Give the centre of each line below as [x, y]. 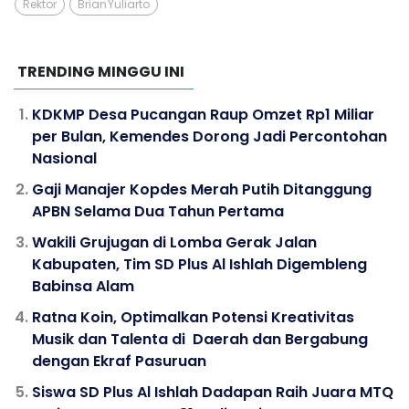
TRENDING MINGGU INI [101, 71]
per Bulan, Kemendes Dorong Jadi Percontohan [210, 136]
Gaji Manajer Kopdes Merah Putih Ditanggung [202, 189]
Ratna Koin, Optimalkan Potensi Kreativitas [193, 317]
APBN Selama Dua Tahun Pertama [158, 211]
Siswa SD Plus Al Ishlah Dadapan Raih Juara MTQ [213, 392]
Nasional [64, 158]
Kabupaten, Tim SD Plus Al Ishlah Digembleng [199, 264]
